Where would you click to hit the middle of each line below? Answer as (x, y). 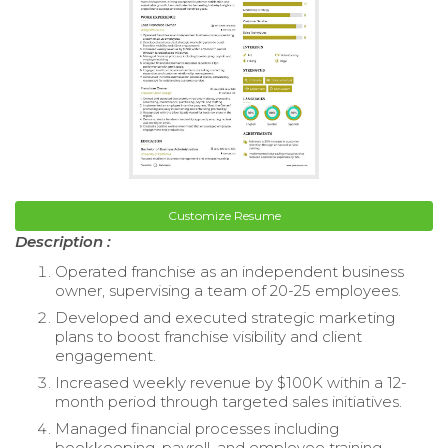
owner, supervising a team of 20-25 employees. (228, 291)
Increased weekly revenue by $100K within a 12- (231, 383)
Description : (63, 242)
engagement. (105, 356)
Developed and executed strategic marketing (225, 318)
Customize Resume (224, 216)
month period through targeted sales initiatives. (228, 402)
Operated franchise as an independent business (229, 272)
